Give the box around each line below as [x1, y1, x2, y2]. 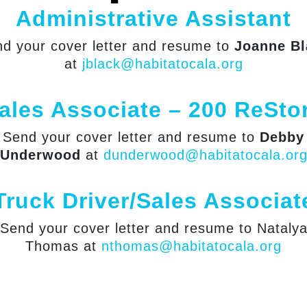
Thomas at [25, 238, 101, 254]
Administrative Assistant [16, 6, 291, 31]
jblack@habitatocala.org [82, 56, 243, 71]
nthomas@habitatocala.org [101, 238, 282, 254]
